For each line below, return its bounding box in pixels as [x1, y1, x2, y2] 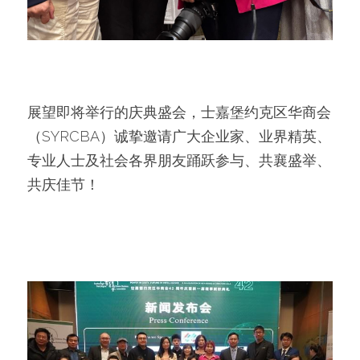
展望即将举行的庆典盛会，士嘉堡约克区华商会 [27, 103, 331, 121]
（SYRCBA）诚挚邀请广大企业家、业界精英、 [27, 127, 331, 145]
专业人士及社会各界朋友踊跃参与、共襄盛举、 [27, 151, 331, 169]
